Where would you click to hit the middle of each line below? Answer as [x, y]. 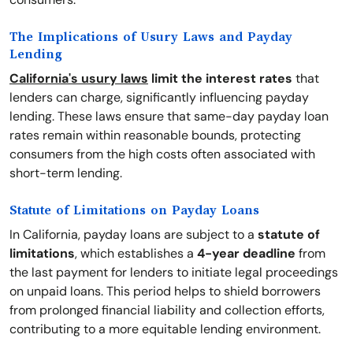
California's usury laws [79, 78]
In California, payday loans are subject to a [134, 234]
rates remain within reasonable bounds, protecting [155, 135]
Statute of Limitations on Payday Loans [134, 210]
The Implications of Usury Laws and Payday [151, 37]
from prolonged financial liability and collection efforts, [167, 310]
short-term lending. [66, 173]
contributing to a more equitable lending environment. [165, 329]
